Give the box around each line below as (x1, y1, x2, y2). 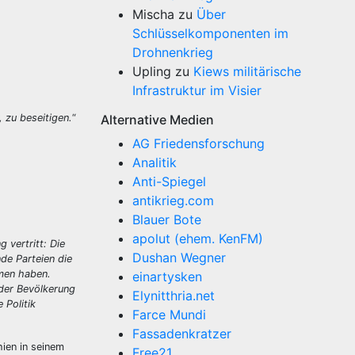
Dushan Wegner (132, 250, 226, 265)
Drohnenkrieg (132, 44, 213, 60)
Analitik (132, 155, 177, 170)
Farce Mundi (132, 307, 206, 323)
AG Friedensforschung (132, 136, 265, 151)
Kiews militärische (193, 63, 301, 79)
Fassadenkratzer (132, 326, 231, 342)
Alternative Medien (101, 112, 214, 128)
